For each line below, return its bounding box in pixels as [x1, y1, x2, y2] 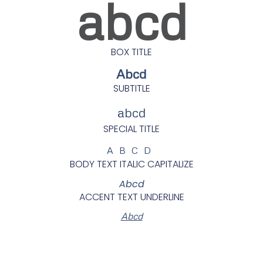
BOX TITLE [111, 45, 152, 59]
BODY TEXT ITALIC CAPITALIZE [69, 157, 194, 171]
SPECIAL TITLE [103, 122, 160, 136]
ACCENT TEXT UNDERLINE [79, 190, 184, 204]
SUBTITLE [113, 81, 150, 95]
